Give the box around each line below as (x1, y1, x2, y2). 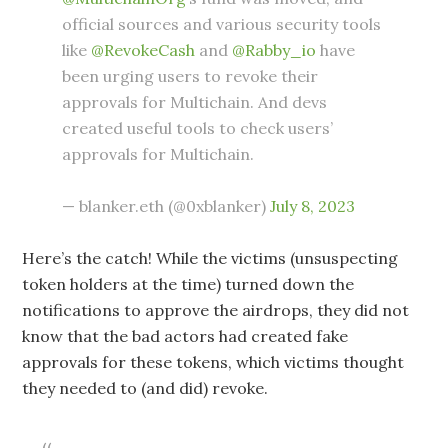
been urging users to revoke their (62, 65, 319, 86)
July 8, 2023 (270, 195, 356, 216)
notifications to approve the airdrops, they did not (22, 299, 410, 320)
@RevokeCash (91, 39, 196, 60)
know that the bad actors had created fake (22, 325, 349, 346)
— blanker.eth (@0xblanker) (62, 195, 271, 216)
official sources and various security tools (62, 13, 382, 34)
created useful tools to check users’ (62, 117, 334, 138)
